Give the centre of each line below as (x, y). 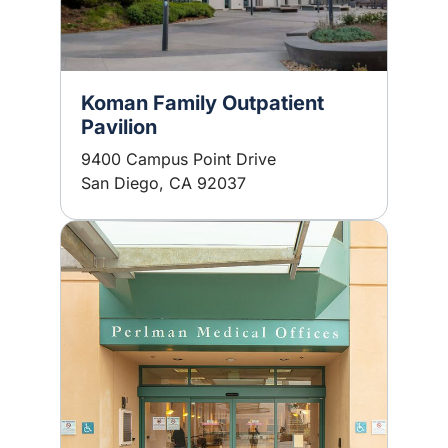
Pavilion (119, 127)
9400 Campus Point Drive (178, 159)
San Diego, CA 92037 (163, 183)
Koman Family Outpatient (202, 103)
